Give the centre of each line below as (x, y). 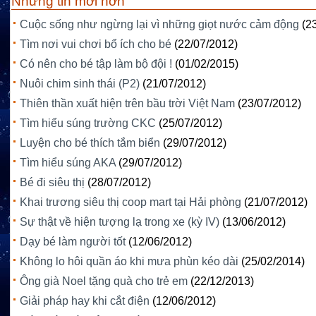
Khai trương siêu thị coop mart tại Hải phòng (130, 202)
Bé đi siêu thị (52, 183)
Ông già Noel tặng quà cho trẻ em (104, 281)
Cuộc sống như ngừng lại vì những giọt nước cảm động (159, 25)
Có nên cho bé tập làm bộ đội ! (96, 64)
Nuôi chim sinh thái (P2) (80, 84)
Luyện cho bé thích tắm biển (90, 143)
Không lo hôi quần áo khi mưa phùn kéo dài (129, 262)
